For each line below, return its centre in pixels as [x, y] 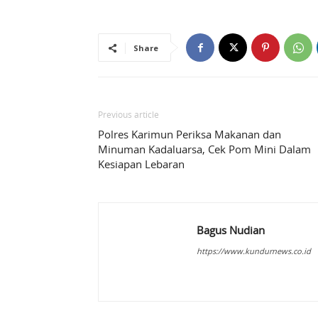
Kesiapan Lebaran [141, 164]
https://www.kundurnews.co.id [254, 251]
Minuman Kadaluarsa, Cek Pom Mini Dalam [204, 149]
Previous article [128, 115]
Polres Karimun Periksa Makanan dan [190, 135]
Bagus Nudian [231, 230]
